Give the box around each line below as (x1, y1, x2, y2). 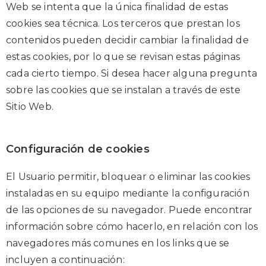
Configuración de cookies (6, 142, 150, 156)
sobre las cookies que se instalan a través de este (6, 84, 241, 96)
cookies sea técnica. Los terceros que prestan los (6, 17, 240, 29)
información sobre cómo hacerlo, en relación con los (6, 220, 258, 232)
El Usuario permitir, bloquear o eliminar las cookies (6, 170, 251, 182)
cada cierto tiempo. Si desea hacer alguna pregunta (6, 67, 258, 79)
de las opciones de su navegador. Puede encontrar (6, 204, 253, 216)
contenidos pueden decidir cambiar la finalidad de (6, 34, 249, 46)
